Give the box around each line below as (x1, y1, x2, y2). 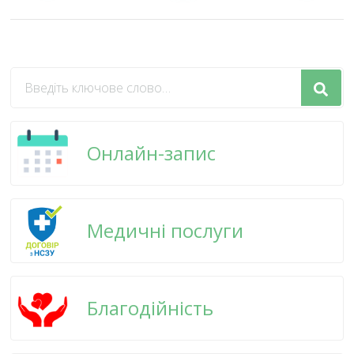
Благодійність (87, 294, 214, 321)
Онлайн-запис (87, 139, 217, 166)
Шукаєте (10, 68, 66, 86)
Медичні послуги (87, 217, 244, 243)
